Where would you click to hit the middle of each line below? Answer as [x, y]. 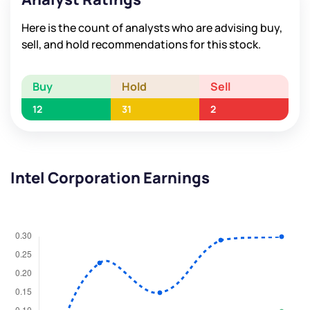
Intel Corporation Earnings [110, 178]
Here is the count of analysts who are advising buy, [152, 28]
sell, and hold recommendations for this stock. [141, 45]
